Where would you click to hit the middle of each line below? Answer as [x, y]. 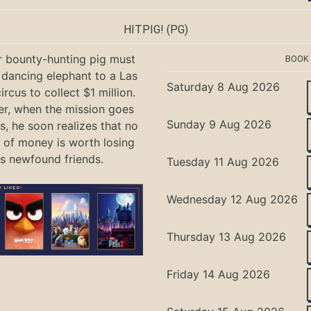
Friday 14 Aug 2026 [219, 274]
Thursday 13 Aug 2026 [227, 236]
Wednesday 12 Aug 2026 [233, 199]
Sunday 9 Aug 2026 [219, 124]
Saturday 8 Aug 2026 [224, 86]
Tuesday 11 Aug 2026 [223, 161]
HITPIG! [143, 29]
